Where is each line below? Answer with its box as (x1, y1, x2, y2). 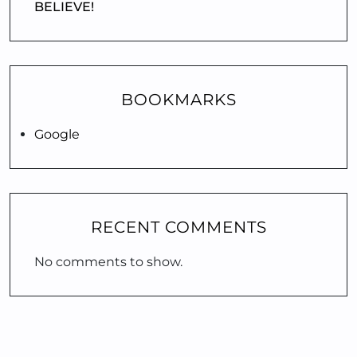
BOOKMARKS (120, 90, 237, 109)
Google (34, 127, 80, 142)
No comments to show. (34, 254, 182, 269)
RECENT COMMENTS (90, 218, 267, 237)
